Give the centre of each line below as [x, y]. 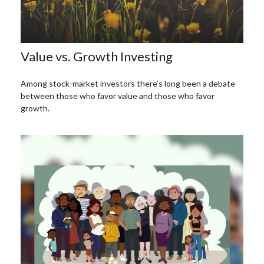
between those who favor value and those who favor [118, 95]
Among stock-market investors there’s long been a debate [128, 83]
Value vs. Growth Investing [97, 56]
